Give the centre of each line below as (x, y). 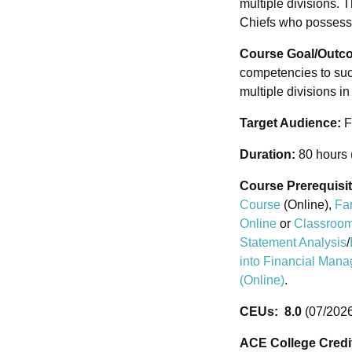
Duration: (269, 155)
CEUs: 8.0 (271, 312)
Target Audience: (290, 123)
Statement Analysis (293, 243)
